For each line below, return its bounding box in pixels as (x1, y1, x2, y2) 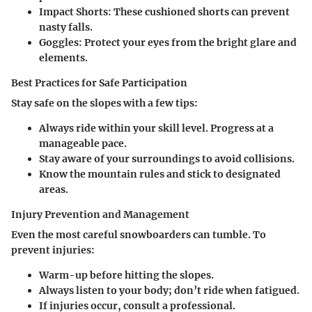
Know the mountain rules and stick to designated (39, 168, 281, 181)
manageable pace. (39, 137, 127, 150)
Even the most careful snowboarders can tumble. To (11, 228, 266, 242)
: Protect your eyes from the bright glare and (79, 36, 297, 49)
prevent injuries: (11, 244, 95, 257)
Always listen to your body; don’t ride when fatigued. (39, 284, 299, 297)
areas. (39, 183, 68, 196)
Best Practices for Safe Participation (11, 77, 187, 90)
